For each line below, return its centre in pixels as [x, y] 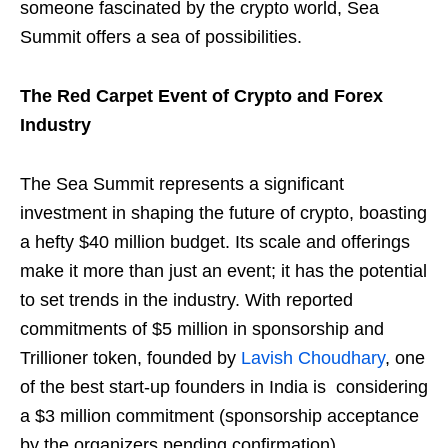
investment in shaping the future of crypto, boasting [223, 213]
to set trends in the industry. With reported [186, 300]
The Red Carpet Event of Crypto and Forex [201, 96]
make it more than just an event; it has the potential [223, 271]
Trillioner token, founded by [130, 358]
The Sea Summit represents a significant [182, 184]
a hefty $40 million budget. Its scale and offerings [215, 242]
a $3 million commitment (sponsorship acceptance [219, 416]
